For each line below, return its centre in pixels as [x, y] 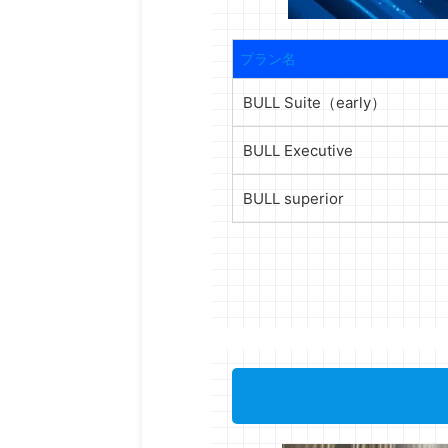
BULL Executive [298, 150]
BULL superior [293, 198]
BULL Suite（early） [314, 102]
